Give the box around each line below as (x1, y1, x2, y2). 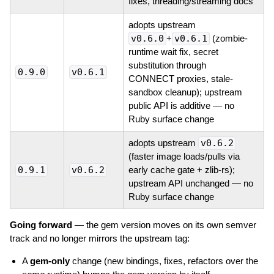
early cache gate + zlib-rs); (128, 164, 235, 175)
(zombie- (209, 32, 248, 43)
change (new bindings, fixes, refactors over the (69, 255, 258, 266)
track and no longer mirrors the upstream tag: (9, 232, 190, 243)
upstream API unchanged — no (128, 177, 253, 188)
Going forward (9, 219, 72, 230)
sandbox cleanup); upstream (128, 86, 242, 97)
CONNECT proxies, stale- (128, 73, 233, 84)
